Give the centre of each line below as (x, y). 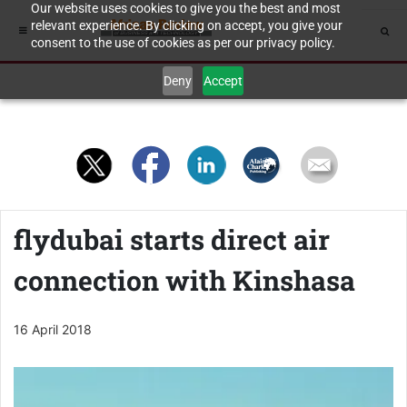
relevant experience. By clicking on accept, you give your (186, 25)
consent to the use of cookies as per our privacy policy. (183, 43)
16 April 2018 (53, 329)
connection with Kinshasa (184, 280)
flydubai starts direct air (172, 239)
